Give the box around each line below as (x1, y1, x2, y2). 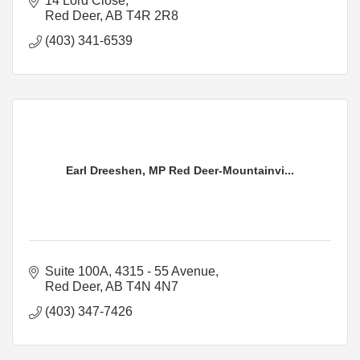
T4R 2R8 (126, 8, 178, 22)
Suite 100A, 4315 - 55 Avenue (45, 264, 215, 278)
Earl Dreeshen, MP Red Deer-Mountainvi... (66, 163, 294, 177)
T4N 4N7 (126, 279, 178, 293)
